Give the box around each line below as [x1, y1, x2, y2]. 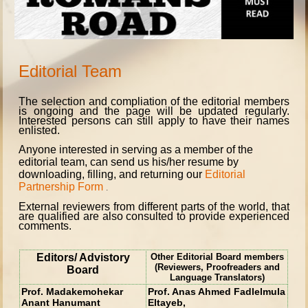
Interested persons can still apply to [19, 114, 203, 126]
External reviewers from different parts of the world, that [19, 200, 289, 212]
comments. [19, 219, 72, 232]
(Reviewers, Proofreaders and [154, 261, 280, 272]
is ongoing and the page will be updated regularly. [19, 104, 289, 117]
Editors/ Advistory [36, 251, 130, 263]
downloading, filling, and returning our [19, 168, 203, 180]
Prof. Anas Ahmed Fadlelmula [148, 285, 286, 297]
